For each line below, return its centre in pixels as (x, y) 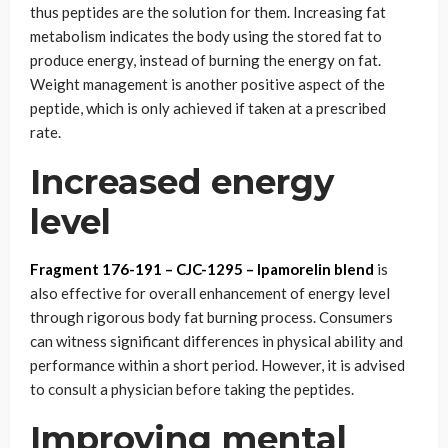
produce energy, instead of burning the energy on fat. (205, 60)
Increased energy (182, 182)
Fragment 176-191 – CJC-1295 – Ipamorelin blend (202, 269)
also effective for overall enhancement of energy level (210, 293)
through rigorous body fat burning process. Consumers (211, 317)
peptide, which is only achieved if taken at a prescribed (208, 108)
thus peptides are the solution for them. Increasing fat (208, 12)
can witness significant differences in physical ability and (216, 341)
